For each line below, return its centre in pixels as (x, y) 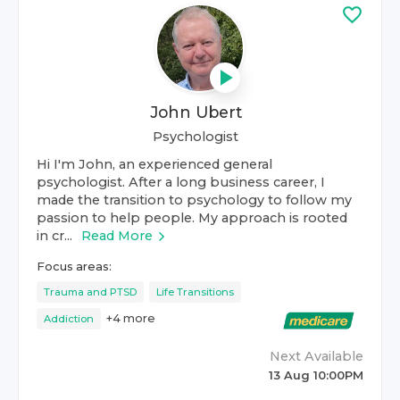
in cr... (54, 236)
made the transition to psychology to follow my (194, 200)
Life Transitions (195, 292)
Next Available (316, 356)
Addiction (69, 319)
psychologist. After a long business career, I (181, 182)
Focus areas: (74, 267)
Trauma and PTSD (90, 292)
